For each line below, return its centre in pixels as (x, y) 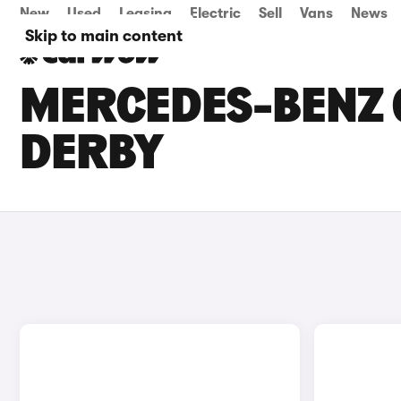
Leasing (145, 13)
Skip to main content (104, 36)
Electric (215, 13)
